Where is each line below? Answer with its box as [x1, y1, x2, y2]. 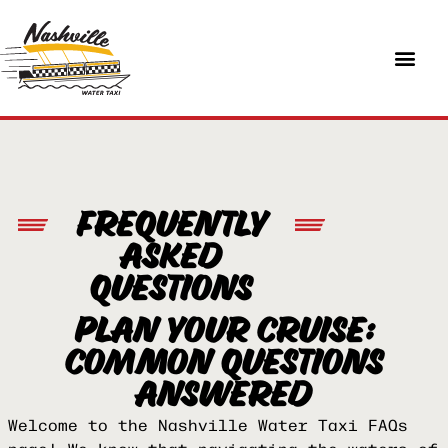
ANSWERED [136, 369, 312, 423]
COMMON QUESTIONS [64, 337, 384, 391]
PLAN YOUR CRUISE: [75, 305, 373, 359]
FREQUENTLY [76, 199, 267, 253]
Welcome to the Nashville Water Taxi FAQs [8, 412, 408, 436]
